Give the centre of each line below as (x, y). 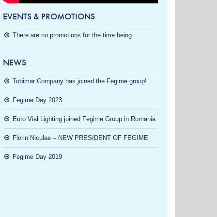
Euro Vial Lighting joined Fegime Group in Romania (84, 119)
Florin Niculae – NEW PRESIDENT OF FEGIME (80, 138)
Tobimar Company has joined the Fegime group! (80, 81)
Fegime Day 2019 (37, 157)
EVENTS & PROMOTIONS (49, 16)
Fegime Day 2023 (37, 100)
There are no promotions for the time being (72, 35)
